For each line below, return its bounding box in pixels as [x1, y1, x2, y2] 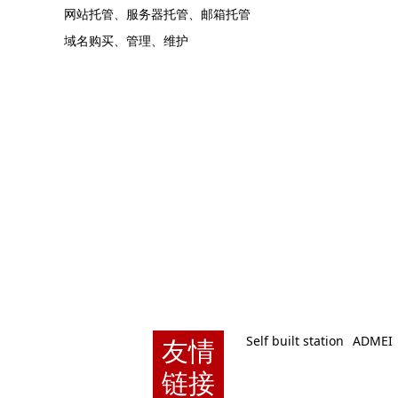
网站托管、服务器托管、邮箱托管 [64, 4, 251, 22]
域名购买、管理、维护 [64, 31, 188, 49]
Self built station [246, 332, 344, 350]
